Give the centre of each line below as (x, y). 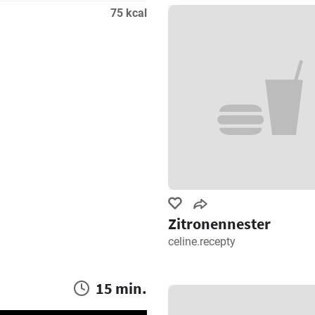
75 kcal (129, 13)
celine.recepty (202, 241)
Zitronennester (219, 223)
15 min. (121, 288)
